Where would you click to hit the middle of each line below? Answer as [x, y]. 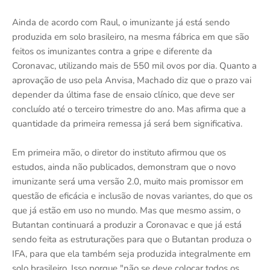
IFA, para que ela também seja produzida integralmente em [131, 254]
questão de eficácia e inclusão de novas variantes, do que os [132, 196]
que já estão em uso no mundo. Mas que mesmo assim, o [126, 210]
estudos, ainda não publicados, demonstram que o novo [124, 167]
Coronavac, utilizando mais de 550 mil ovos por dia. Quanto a [134, 66]
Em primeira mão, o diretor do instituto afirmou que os [119, 152]
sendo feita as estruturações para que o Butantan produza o [132, 239]
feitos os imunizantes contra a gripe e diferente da [112, 51]
